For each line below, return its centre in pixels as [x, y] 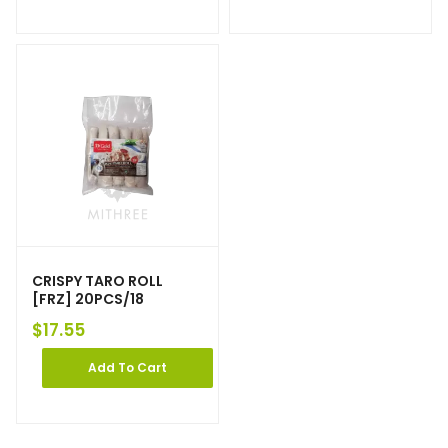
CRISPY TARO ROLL [97, 281]
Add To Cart [127, 368]
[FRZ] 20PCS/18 [88, 299]
